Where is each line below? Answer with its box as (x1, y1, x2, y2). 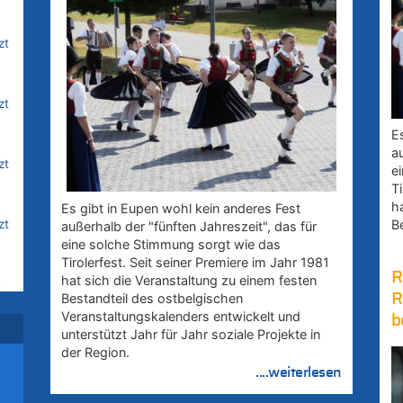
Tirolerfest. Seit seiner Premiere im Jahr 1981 (61, 254, 330, 270)
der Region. (61, 344, 130, 360)
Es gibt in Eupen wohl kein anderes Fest (61, 200, 301, 216)
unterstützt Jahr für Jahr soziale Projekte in (61, 326, 321, 342)
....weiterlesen (255, 364, 342, 380)
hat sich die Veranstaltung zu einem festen (61, 272, 318, 288)
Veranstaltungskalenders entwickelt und (61, 308, 301, 324)
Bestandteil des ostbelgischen (61, 290, 244, 306)
